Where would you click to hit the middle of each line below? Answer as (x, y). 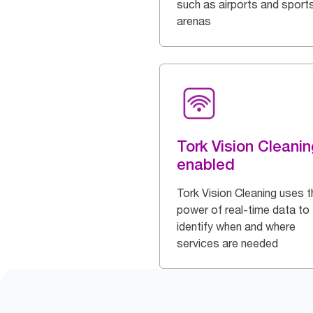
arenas (194, 21)
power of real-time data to (243, 210)
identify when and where (236, 227)
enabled (206, 165)
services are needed (227, 243)
